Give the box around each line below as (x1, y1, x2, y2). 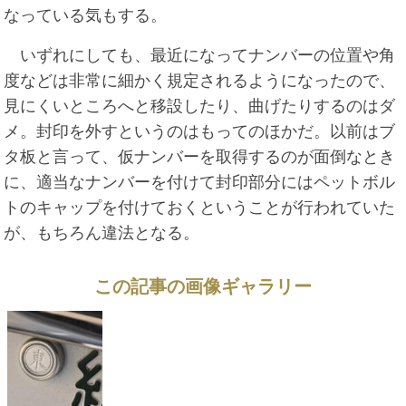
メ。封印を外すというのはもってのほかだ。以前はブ (4, 121, 396, 140)
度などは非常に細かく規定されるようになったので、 (4, 71, 396, 90)
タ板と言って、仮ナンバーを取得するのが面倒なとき (4, 147, 396, 166)
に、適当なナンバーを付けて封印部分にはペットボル (4, 172, 396, 191)
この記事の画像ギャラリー (94, 275, 312, 296)
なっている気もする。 (4, 5, 168, 24)
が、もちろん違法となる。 (4, 223, 200, 242)
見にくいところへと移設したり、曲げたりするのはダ (4, 96, 396, 115)
